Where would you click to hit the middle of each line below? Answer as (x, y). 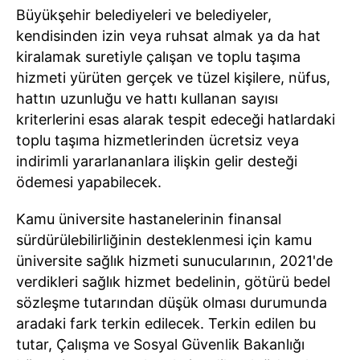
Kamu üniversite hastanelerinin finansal (149, 219)
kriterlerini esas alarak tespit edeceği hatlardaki (176, 119)
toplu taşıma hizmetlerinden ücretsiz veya (157, 140)
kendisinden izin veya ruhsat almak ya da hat (168, 36)
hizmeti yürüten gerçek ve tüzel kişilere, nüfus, (173, 78)
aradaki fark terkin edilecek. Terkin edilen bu (166, 323)
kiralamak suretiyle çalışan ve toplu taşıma (158, 57)
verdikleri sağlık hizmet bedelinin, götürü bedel (173, 282)
